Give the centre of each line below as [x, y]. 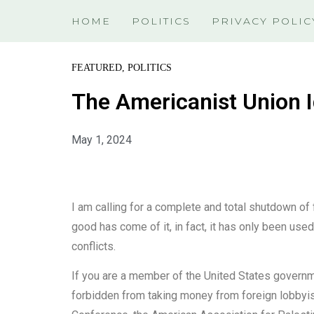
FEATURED [97, 68]
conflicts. [94, 246]
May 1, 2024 [102, 140]
